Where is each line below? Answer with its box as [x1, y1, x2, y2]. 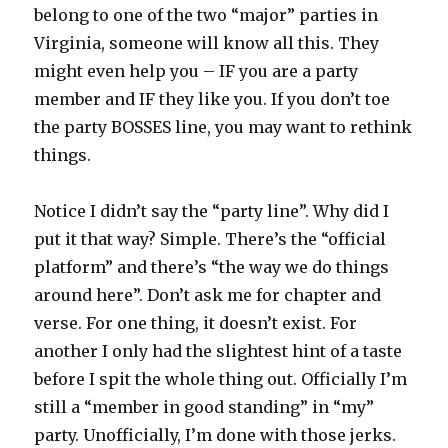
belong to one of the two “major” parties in [34, 5, 379, 26]
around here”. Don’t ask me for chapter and [34, 285, 382, 306]
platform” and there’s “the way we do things [34, 257, 390, 278]
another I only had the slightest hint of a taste [34, 341, 403, 362]
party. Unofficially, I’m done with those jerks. [34, 425, 397, 446]
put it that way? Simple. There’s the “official [34, 229, 387, 250]
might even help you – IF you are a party [34, 61, 359, 82]
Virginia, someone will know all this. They [34, 33, 380, 54]
